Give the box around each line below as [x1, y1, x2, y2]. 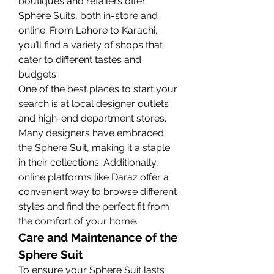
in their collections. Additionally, [18, 156, 158, 168]
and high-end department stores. [18, 112, 166, 124]
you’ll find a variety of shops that [18, 39, 163, 51]
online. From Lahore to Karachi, [18, 24, 158, 36]
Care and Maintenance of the [18, 230, 177, 244]
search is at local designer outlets [18, 97, 169, 109]
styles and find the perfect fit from [18, 200, 169, 212]
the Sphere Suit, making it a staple [18, 141, 170, 154]
